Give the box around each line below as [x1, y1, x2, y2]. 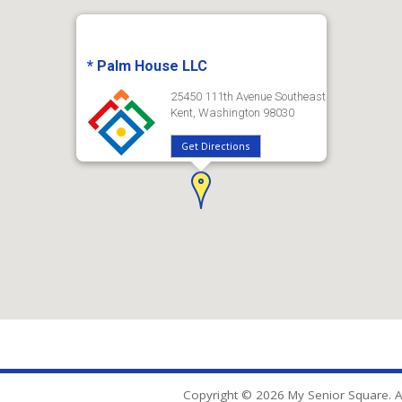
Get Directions [180, 139, 249, 153]
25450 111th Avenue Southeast [170, 89, 326, 103]
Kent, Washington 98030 [170, 105, 294, 119]
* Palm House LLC [86, 57, 207, 74]
